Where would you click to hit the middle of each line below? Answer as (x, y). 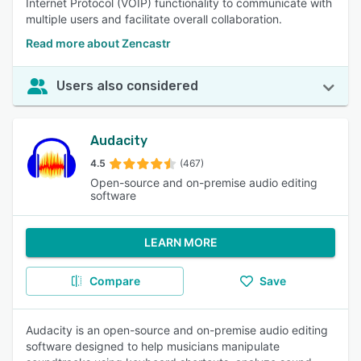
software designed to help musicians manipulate (153, 346)
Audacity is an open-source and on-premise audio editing (177, 330)
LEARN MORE (180, 242)
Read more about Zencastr (98, 43)
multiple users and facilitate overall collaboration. (154, 19)
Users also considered (127, 86)
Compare (114, 281)
